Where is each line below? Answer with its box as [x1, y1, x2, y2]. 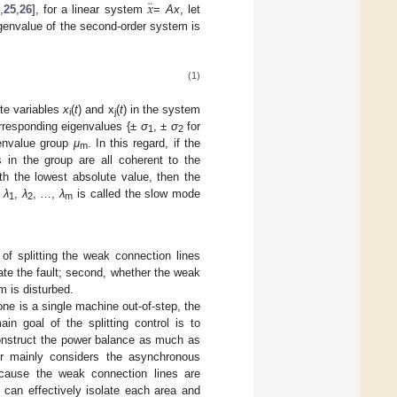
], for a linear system [31, 2, 148, 16]
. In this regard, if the [87, 136, 201, 150]
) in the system [122, 102, 201, 116]
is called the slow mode [73, 186, 201, 200]
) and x [78, 102, 114, 116]
